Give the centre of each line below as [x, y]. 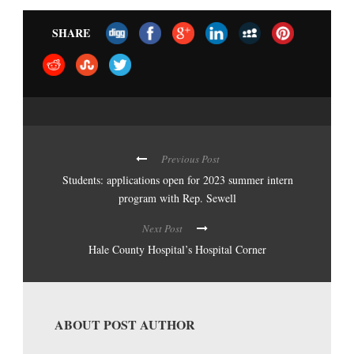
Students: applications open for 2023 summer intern [177, 179]
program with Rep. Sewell [177, 198]
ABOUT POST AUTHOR [125, 324]
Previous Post [190, 158]
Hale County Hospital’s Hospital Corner [177, 249]
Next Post [162, 228]
